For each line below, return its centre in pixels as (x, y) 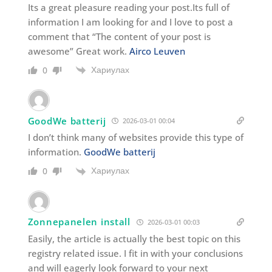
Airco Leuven (157, 51)
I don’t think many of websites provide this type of (135, 138)
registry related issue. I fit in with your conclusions (135, 253)
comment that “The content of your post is (119, 37)
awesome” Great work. (78, 51)
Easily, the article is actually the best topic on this (134, 238)
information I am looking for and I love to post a (130, 22)
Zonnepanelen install (79, 222)
